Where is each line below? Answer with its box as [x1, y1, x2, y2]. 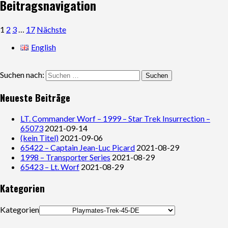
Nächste [37, 24, 66, 34]
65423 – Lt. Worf [20, 162, 79, 172]
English [31, 42, 56, 52]
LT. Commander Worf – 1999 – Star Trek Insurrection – [20, 113, 210, 124]
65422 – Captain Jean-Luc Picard [20, 142, 135, 153]
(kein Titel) [20, 133, 59, 143]
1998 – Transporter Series [20, 152, 110, 162]
